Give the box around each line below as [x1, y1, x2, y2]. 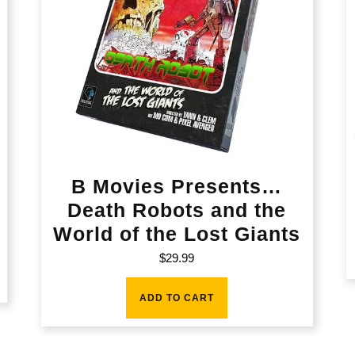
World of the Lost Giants [53, 223, 301, 246]
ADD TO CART [139, 292, 215, 303]
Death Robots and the [67, 199, 287, 222]
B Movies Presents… [71, 175, 283, 198]
